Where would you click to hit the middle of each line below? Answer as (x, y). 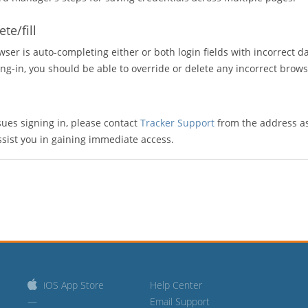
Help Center (176, 285)
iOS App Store (73, 285)
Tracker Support (177, 123)
